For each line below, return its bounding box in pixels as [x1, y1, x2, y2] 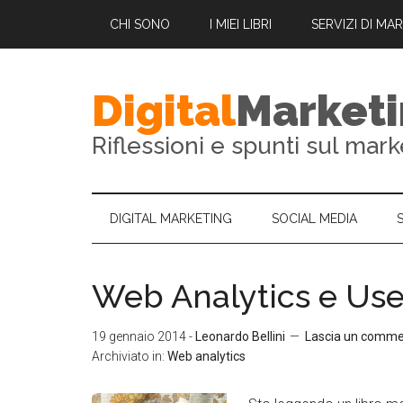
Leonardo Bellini [195, 329, 285, 344]
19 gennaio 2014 [92, 329, 186, 344]
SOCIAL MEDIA [272, 211, 357, 226]
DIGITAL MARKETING [110, 211, 232, 226]
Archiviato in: [92, 349, 167, 363]
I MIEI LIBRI [210, 17, 272, 31]
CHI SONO [110, 17, 170, 31]
